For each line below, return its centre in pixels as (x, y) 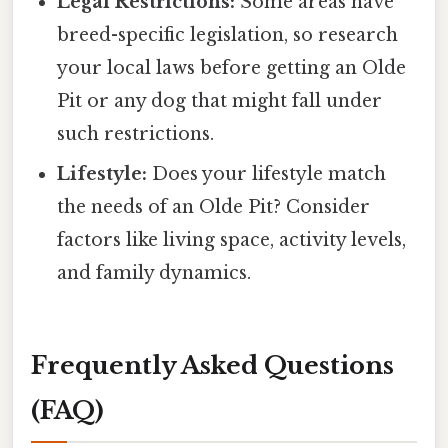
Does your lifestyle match (267, 173)
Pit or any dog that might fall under (220, 100)
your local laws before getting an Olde (232, 67)
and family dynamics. (154, 272)
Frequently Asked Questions (212, 365)
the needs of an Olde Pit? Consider (214, 206)
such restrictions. (136, 133)
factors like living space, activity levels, (232, 239)
